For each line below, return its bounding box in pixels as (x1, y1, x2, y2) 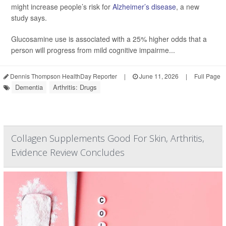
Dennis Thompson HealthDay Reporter (9, 72, 117, 81)
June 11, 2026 (138, 72, 179, 81)
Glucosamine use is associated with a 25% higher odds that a (11, 34, 207, 44)
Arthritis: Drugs (53, 82, 97, 92)
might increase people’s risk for (11, 2, 112, 12)
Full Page (194, 72, 220, 81)
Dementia (15, 82, 43, 92)
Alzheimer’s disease (112, 2, 176, 12)
